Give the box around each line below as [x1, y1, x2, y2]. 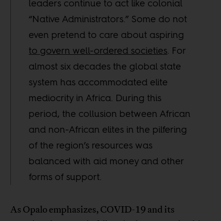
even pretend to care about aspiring [29, 28, 184, 41]
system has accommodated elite [29, 75, 168, 89]
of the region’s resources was [29, 139, 153, 152]
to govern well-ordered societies [29, 44, 168, 57]
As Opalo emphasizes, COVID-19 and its [10, 204, 175, 216]
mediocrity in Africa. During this [29, 91, 162, 105]
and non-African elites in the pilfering [29, 123, 187, 136]
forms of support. [29, 170, 102, 184]
